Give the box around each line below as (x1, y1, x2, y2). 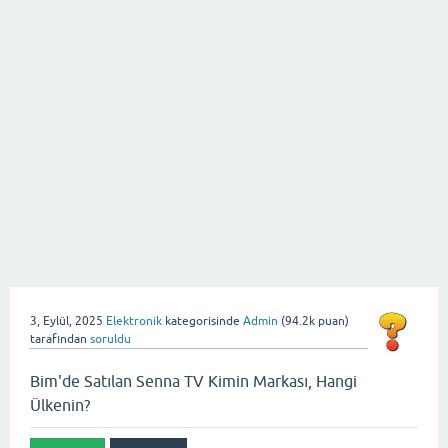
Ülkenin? (30, 396, 90, 414)
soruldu (90, 332, 131, 346)
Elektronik (106, 314, 162, 328)
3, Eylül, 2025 (30, 314, 103, 328)
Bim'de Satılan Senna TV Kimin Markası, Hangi (30, 372, 357, 390)
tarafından (30, 332, 87, 346)
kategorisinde (162, 314, 240, 328)
